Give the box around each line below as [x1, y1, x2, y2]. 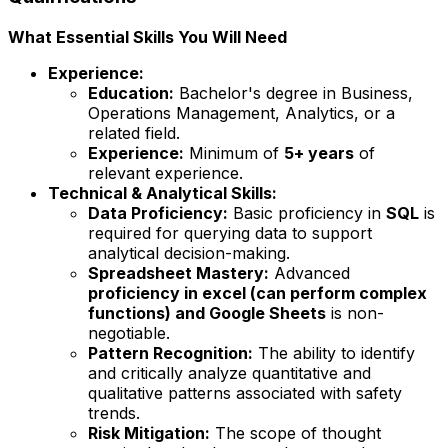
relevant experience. [88, 162, 243, 183]
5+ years [284, 142, 354, 163]
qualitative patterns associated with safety [88, 382, 402, 403]
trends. [88, 402, 140, 423]
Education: [88, 82, 174, 103]
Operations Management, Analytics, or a [88, 102, 395, 123]
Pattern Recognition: [88, 342, 253, 363]
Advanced [269, 262, 350, 283]
